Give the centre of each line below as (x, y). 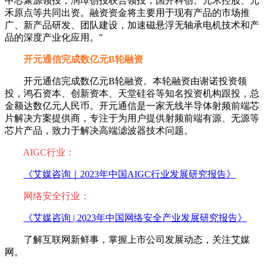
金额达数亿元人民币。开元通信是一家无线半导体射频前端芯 (132, 106)
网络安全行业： (57, 196)
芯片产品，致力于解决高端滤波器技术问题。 (99, 131)
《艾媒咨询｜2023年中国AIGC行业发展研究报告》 (130, 174)
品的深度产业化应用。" (54, 38)
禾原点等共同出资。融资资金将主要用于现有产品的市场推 (127, 13)
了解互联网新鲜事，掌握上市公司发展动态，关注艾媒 (127, 240)
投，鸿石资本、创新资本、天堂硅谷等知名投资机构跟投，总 (132, 94)
